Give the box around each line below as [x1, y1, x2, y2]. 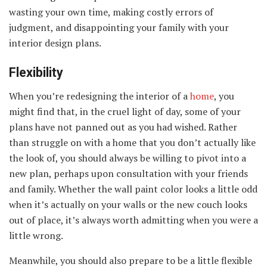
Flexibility [9, 64, 63, 80]
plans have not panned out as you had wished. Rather [9, 120, 237, 133]
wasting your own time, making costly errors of [9, 5, 213, 19]
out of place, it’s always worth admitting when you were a [9, 213, 258, 226]
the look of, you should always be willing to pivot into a [9, 151, 246, 164]
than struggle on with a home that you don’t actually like [9, 135, 256, 149]
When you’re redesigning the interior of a [9, 89, 190, 103]
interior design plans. [9, 36, 101, 50]
